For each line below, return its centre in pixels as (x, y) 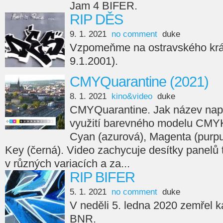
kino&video (132, 96)
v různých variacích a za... (67, 164)
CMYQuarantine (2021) (139, 82)
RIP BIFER (102, 177)
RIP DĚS (96, 19)
